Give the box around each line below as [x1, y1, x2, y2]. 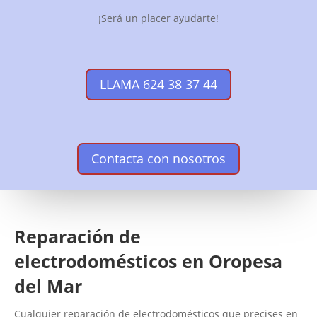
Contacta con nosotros [91, 149, 226, 167]
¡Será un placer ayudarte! [98, 11, 219, 25]
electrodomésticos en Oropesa [14, 249, 282, 274]
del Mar [14, 274, 82, 299]
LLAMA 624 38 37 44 [100, 76, 217, 93]
